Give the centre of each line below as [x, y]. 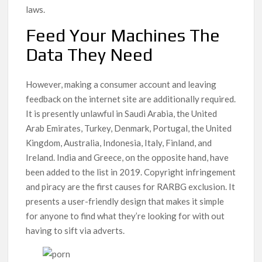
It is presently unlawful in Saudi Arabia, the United [122, 114]
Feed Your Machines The [123, 35]
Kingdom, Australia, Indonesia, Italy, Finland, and [119, 143]
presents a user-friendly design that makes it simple [125, 201]
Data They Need [89, 54]
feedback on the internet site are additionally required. [131, 99]
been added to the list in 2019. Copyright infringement [131, 172]
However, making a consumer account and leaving [121, 85]
